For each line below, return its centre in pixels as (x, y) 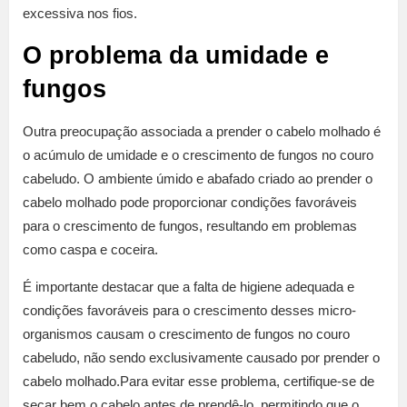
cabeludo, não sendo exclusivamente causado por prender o (201, 358)
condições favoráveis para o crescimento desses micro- (189, 311)
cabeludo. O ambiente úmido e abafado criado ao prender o (198, 179)
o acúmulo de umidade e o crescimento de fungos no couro (198, 155)
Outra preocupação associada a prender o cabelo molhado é (202, 132)
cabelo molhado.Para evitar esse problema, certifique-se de (199, 382)
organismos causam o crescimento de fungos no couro (186, 334)
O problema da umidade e (176, 56)
